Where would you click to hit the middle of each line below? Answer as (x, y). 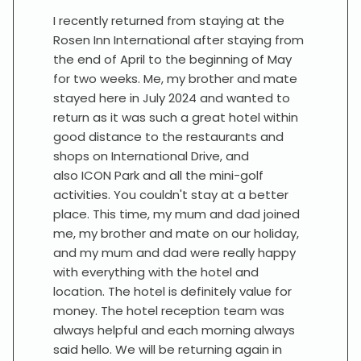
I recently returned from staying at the (169, 21)
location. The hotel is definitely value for (172, 291)
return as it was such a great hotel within (176, 117)
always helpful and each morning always (174, 330)
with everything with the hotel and (156, 272)
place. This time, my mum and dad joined (176, 214)
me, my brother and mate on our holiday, (176, 233)
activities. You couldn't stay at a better (171, 195)
